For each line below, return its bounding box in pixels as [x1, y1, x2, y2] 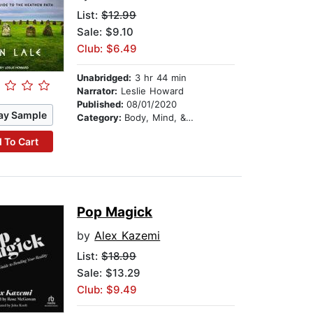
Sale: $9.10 [77, 25, 134, 39]
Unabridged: [77, 72, 132, 84]
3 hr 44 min [131, 72, 187, 84]
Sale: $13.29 [77, 266, 141, 280]
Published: [77, 99, 127, 110]
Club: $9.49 [77, 283, 138, 297]
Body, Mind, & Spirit [124, 112, 187, 124]
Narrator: [77, 85, 118, 97]
